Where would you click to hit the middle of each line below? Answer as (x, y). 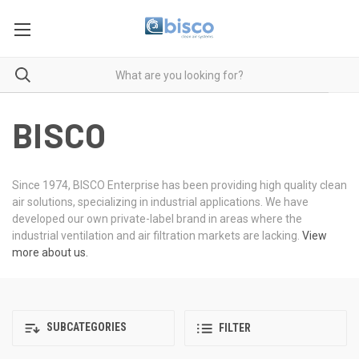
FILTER (235, 328)
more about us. (50, 252)
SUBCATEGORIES (85, 327)
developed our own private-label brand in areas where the (157, 219)
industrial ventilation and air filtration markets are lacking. (157, 236)
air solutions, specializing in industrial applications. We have (160, 202)
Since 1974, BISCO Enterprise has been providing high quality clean (179, 185)
